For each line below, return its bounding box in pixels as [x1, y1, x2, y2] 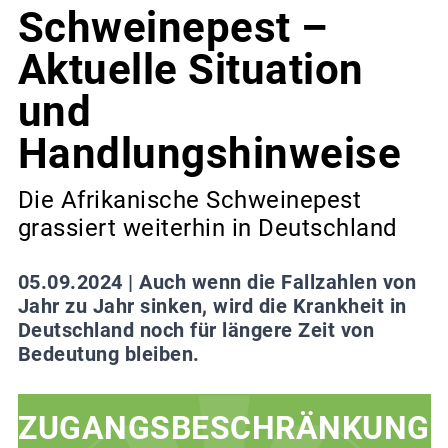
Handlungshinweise [17, 129, 401, 179]
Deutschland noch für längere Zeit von [17, 317, 374, 342]
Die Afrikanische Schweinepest [17, 185, 361, 214]
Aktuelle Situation [17, 45, 364, 95]
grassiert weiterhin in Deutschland [17, 213, 398, 242]
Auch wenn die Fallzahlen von [139, 269, 416, 294]
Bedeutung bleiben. [17, 341, 200, 366]
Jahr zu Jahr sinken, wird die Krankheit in [17, 293, 407, 318]
